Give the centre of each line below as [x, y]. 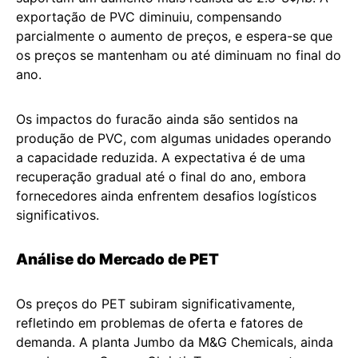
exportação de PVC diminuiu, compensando [149, 17]
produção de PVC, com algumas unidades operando [174, 138]
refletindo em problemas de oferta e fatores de [159, 323]
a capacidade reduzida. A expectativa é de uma [161, 157]
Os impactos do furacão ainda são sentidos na [157, 119]
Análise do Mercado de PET [117, 259]
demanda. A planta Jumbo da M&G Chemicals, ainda [175, 342]
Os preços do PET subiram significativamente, [155, 304]
